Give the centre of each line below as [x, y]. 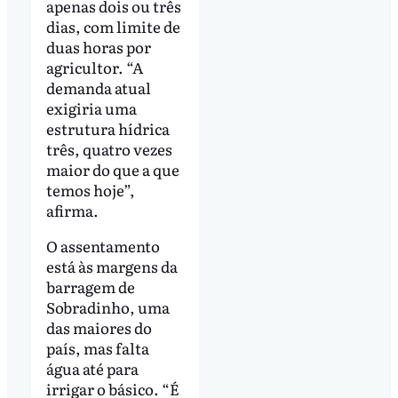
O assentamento [103, 245]
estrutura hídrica [107, 128]
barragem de [90, 286]
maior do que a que [112, 169]
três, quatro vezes [109, 148]
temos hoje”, [90, 189]
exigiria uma [91, 107]
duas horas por [98, 46]
